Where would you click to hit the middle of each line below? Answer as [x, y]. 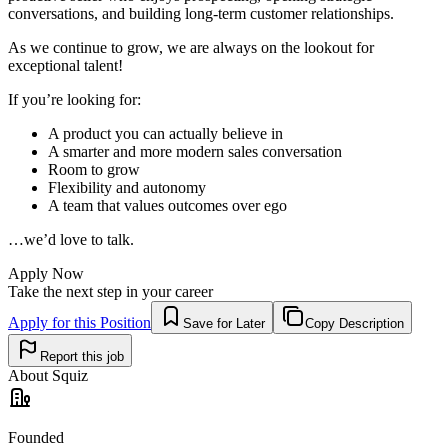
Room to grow [94, 169]
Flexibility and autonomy [127, 187]
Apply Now [46, 273]
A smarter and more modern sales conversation [195, 151]
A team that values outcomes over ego [167, 205]
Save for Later [224, 323]
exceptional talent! [65, 65]
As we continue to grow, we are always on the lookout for [191, 47]
